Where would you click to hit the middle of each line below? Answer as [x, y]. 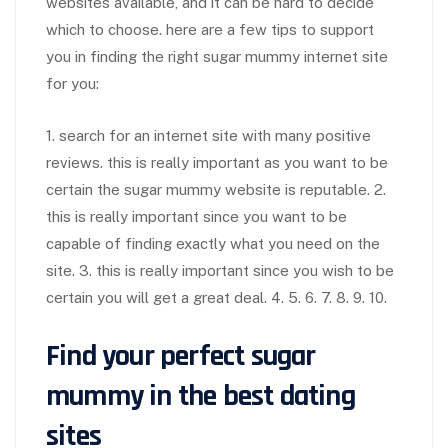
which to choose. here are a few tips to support [210, 30]
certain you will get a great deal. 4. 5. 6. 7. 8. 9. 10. [216, 298]
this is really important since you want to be [196, 217]
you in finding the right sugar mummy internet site [217, 57]
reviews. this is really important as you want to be [217, 163]
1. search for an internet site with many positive [208, 136]
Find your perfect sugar [181, 356]
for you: [72, 84]
